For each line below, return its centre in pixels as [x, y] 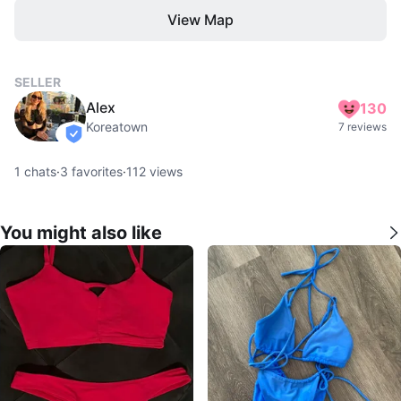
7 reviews [363, 126]
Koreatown [117, 126]
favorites [95, 171]
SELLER [38, 81]
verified [95, 142]
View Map [200, 19]
